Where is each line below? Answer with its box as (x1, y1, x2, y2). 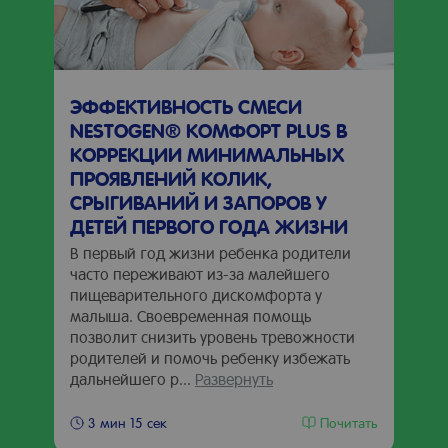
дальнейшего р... (70, 368, 195, 389)
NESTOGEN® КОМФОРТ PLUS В (70, 117, 347, 143)
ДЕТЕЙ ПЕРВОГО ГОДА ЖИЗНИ (70, 213, 348, 239)
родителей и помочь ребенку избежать (70, 347, 350, 368)
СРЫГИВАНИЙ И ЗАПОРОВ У (70, 189, 327, 215)
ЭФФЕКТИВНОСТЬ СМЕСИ (70, 93, 302, 119)
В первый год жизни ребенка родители (70, 242, 351, 263)
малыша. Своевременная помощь (70, 305, 311, 326)
